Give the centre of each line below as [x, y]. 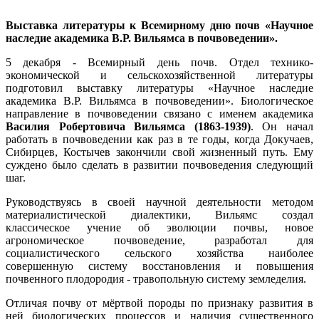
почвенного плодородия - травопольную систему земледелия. [156, 278]
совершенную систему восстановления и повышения [159, 266]
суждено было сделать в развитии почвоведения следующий [159, 164]
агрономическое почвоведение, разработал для [159, 240]
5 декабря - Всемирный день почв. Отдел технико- [159, 62]
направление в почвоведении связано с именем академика [159, 113]
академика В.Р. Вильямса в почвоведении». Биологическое [159, 100]
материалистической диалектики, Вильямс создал [159, 214]
